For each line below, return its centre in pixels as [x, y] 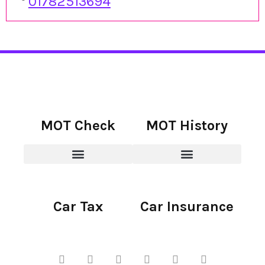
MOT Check [78, 125]
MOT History [187, 125]
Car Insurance [187, 206]
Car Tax [78, 206]
